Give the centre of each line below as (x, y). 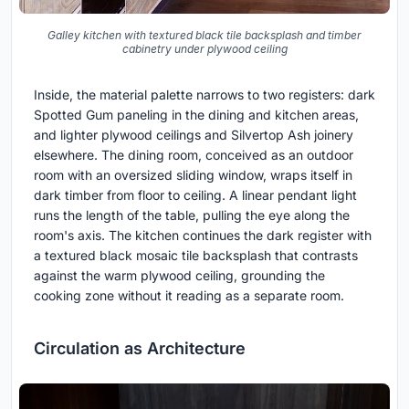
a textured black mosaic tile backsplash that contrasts (196, 256)
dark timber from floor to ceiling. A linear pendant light (195, 195)
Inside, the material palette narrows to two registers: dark (204, 95)
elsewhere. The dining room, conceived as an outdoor (194, 155)
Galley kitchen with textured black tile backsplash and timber (204, 36)
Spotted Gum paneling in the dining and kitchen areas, (196, 115)
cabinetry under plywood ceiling (204, 49)
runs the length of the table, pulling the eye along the (192, 215)
